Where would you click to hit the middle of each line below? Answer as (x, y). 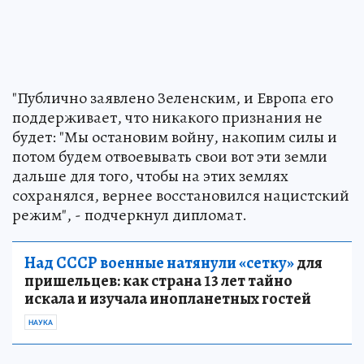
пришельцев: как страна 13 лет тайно (158, 280)
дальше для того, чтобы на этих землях (150, 175)
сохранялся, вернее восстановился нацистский (181, 195)
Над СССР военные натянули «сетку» (159, 262)
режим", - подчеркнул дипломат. (130, 214)
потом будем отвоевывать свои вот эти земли (170, 156)
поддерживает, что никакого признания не (167, 117)
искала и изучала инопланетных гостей (168, 298)
